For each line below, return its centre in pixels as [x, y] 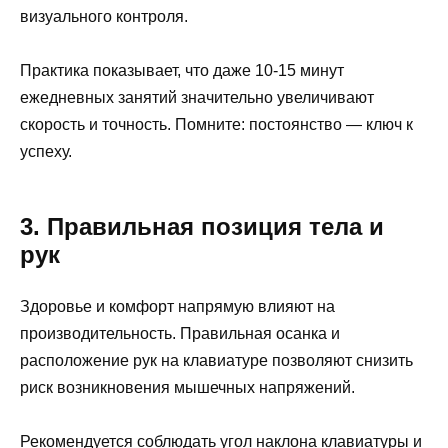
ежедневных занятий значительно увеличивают [197, 98]
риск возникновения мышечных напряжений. [187, 388]
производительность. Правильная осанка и [180, 334]
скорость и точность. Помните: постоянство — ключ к [216, 125]
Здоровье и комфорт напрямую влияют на [177, 307]
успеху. [46, 152]
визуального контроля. [104, 17]
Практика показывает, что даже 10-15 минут [182, 71]
